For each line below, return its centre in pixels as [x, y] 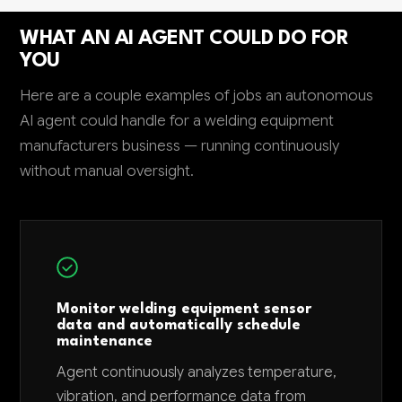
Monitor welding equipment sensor [184, 310]
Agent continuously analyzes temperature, [197, 372]
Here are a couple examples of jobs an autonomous [197, 96]
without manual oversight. [107, 171]
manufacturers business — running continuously [180, 146]
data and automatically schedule [179, 326]
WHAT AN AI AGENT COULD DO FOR [184, 39]
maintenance [105, 342]
